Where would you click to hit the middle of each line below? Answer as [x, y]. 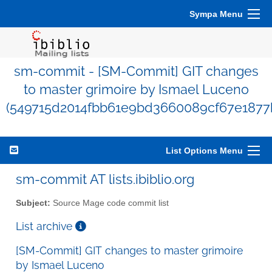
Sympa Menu [216, 14]
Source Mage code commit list [110, 203]
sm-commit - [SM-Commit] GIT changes [136, 71]
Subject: [33, 203]
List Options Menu [204, 151]
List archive [46, 226]
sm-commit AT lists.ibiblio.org [105, 179]
